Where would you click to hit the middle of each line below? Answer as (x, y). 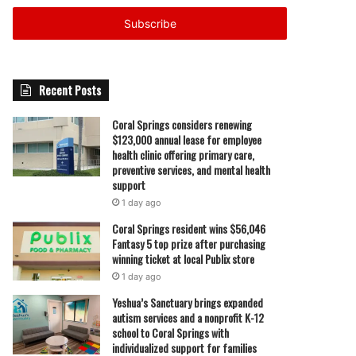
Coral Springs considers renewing (182, 124)
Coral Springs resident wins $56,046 (189, 228)
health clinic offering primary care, (184, 155)
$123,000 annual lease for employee (187, 139)
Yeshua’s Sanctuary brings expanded (188, 302)
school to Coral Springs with (171, 333)
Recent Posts (70, 90)
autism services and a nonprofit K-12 (188, 317)
